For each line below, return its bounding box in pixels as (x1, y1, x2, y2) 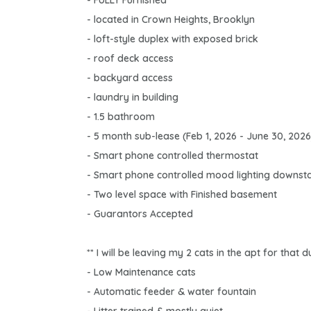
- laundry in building (87, 91, 178, 104)
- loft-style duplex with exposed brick (87, 33, 258, 46)
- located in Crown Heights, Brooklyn (87, 13, 255, 26)
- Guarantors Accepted (87, 208, 193, 221)
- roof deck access (87, 52, 174, 65)
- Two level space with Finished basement (87, 188, 277, 201)
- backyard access (87, 72, 173, 85)
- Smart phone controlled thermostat (87, 149, 258, 162)
